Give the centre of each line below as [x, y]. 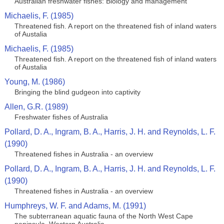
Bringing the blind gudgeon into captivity [77, 92]
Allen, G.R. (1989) [36, 107]
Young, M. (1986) [34, 82]
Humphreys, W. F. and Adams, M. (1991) [75, 206]
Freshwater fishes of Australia [61, 117]
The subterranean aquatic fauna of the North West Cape [103, 216]
